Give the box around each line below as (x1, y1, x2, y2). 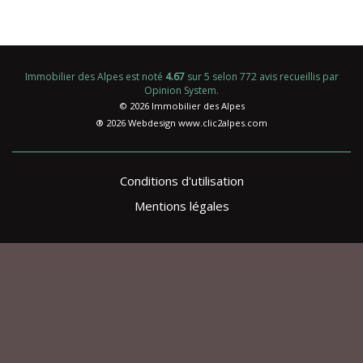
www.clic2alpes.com (178, 117, 267, 130)
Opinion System (144, 83, 216, 97)
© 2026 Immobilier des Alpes (118, 100, 245, 113)
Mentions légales (134, 197, 229, 214)
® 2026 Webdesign (96, 117, 178, 130)
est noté (122, 69, 165, 83)
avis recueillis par (256, 69, 339, 83)
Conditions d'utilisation (119, 172, 244, 189)
